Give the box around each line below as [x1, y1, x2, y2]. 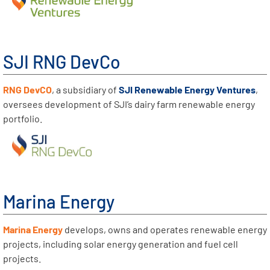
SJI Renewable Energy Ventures [119, 84, 256, 96]
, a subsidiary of [52, 84, 119, 96]
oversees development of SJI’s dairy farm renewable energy [3, 98, 255, 110]
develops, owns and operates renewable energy [64, 224, 267, 236]
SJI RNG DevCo [3, 50, 121, 72]
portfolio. [3, 113, 42, 125]
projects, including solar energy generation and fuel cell [3, 238, 238, 250]
